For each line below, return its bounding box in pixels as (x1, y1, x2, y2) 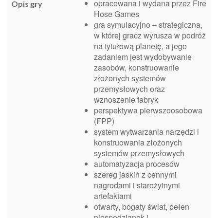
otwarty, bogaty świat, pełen (94, 200, 189, 212)
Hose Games (94, 8, 139, 19)
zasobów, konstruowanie (94, 61, 179, 73)
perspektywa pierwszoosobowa (94, 104, 202, 116)
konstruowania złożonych (94, 136, 182, 148)
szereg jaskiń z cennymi (94, 168, 177, 180)
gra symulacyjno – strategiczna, (94, 18, 202, 30)
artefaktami (94, 190, 132, 201)
